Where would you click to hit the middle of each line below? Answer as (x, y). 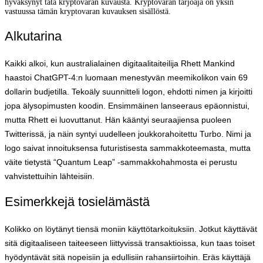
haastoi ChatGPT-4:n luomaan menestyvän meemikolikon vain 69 (126, 77)
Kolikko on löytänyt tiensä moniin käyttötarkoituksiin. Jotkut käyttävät (131, 229)
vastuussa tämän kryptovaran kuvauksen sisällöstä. (88, 11)
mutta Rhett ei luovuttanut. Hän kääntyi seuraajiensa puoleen (118, 120)
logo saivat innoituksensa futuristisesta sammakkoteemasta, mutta (128, 148)
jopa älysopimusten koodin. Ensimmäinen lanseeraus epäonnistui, (127, 106)
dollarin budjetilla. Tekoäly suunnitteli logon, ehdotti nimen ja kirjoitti (129, 92)
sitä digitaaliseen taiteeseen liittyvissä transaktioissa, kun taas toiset (130, 243)
